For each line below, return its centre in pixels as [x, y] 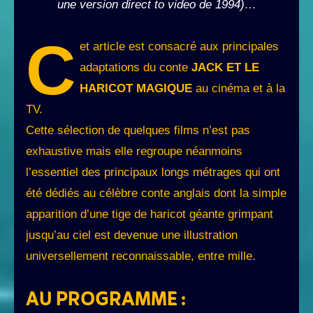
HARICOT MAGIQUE [136, 89]
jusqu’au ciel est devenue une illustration [132, 235]
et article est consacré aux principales [179, 47]
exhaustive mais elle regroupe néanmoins [134, 152]
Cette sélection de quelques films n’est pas [138, 131]
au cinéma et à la [238, 89]
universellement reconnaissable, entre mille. [141, 256]
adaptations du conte [135, 68]
